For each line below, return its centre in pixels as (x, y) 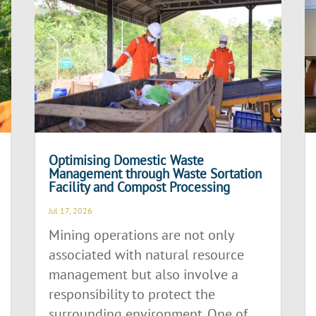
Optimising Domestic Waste (127, 160)
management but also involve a (144, 275)
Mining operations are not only (141, 235)
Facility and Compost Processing (140, 187)
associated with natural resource (147, 255)
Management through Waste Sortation (156, 174)
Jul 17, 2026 (71, 211)
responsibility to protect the (132, 294)
